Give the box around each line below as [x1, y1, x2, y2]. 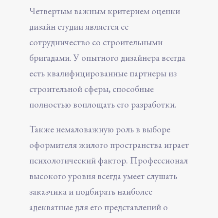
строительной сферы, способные [29, 82, 154, 95]
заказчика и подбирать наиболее [29, 185, 152, 198]
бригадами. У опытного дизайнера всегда [29, 51, 185, 64]
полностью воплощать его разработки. [29, 98, 177, 110]
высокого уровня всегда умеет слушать [29, 169, 177, 182]
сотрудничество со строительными [29, 36, 163, 48]
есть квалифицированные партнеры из [29, 67, 177, 79]
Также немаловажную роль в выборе [29, 123, 170, 135]
